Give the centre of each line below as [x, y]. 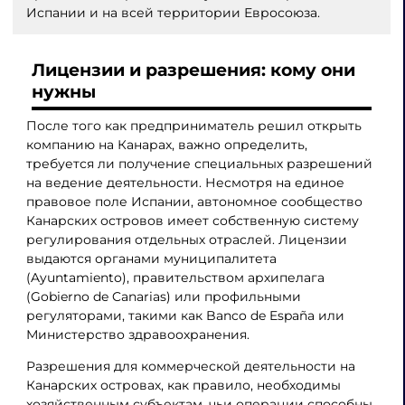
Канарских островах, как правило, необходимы [183, 385]
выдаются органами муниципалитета [151, 258]
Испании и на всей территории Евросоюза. [173, 12]
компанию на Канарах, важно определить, [166, 144]
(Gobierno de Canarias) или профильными [163, 296]
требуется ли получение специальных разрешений [199, 163]
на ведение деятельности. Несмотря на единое [185, 182]
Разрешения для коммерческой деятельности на [190, 366]
